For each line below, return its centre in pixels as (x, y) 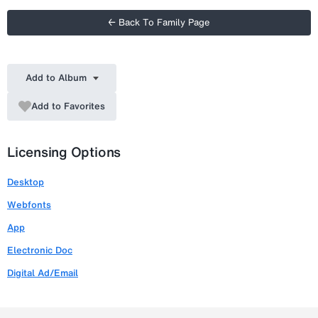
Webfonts (29, 204)
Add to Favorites (68, 106)
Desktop (26, 182)
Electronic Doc (40, 250)
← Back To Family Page (159, 22)
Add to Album (56, 77)
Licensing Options (64, 152)
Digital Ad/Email (43, 273)
